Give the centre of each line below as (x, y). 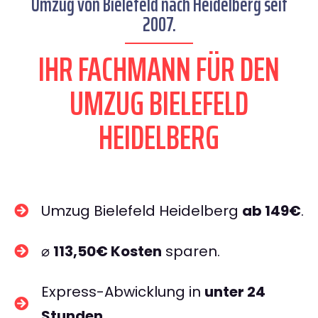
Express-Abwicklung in (123, 292)
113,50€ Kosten (108, 251)
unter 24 (235, 292)
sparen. (191, 251)
